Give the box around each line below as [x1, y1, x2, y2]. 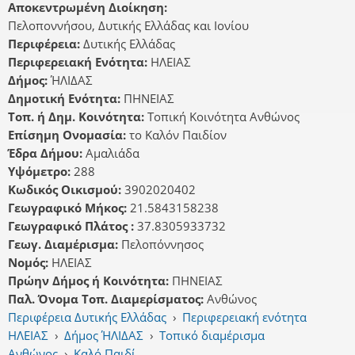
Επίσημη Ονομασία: [8, 127, 129, 143]
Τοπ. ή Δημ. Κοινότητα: [8, 109, 147, 125]
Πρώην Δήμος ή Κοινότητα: [8, 273, 172, 289]
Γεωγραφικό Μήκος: [8, 200, 130, 216]
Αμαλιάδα [86, 145, 139, 162]
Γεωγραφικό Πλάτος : [8, 218, 137, 235]
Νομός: [8, 254, 52, 271]
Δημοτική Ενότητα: [8, 90, 124, 107]
